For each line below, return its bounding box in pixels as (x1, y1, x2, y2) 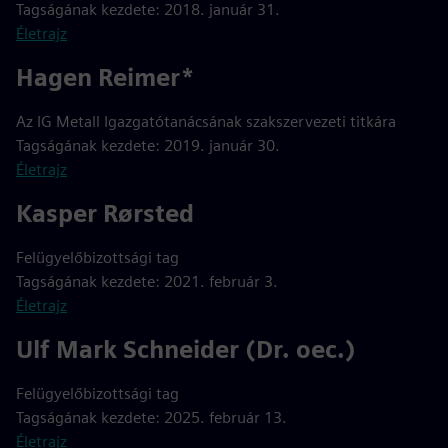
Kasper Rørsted (16, 199, 194, 228)
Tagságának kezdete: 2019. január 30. (16, 136, 280, 155)
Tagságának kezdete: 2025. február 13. (16, 408, 287, 427)
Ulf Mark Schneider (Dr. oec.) (16, 335, 356, 364)
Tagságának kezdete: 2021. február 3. (16, 272, 278, 291)
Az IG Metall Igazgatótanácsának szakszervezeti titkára (16, 112, 396, 131)
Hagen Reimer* (16, 63, 195, 92)
